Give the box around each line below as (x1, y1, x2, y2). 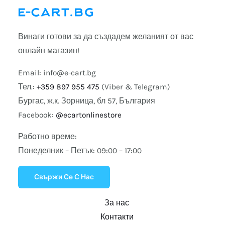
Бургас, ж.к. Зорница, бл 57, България (18, 96, 155, 105)
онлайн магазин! (18, 46, 79, 56)
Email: (18, 68, 43, 77)
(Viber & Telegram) (99, 82, 170, 91)
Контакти (100, 212, 134, 222)
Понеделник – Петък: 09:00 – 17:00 (18, 146, 142, 156)
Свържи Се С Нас (34, 172, 94, 181)
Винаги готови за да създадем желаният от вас (18, 32, 193, 42)
